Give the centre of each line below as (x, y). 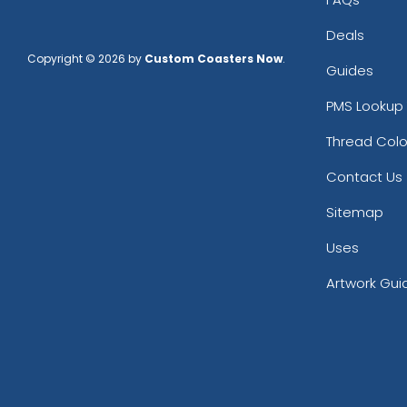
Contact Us (364, 177)
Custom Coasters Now (213, 59)
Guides (349, 71)
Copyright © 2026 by (86, 59)
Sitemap (354, 213)
